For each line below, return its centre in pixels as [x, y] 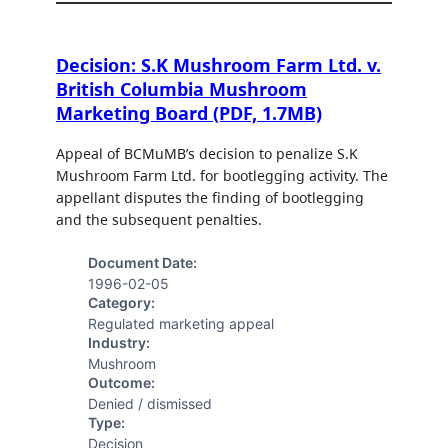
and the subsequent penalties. [159, 220]
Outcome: [121, 382]
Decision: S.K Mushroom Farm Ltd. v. [218, 65]
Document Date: [142, 262]
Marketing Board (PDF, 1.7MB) [189, 113]
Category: [121, 302]
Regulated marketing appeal [181, 323]
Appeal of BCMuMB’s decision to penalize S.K [207, 154]
